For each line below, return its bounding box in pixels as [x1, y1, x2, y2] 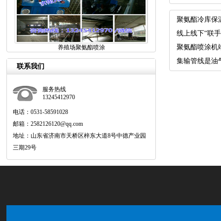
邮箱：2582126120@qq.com [13, 120, 83, 127]
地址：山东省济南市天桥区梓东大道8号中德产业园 [13, 132, 147, 139]
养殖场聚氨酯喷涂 [57, 44, 105, 51]
